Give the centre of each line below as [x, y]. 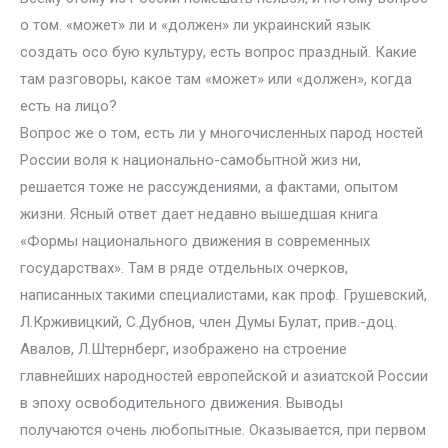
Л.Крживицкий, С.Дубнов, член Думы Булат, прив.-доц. [208, 322]
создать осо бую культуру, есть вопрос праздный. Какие [218, 52]
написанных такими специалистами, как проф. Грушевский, [223, 295]
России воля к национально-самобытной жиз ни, [190, 160]
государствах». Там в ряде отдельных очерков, [184, 268]
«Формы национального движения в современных [195, 241]
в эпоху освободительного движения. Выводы [181, 403]
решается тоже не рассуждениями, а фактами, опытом [209, 187]
